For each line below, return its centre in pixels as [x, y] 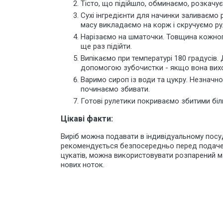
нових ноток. [83, 165]
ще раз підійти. [106, 46]
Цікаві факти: [87, 119]
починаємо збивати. [115, 89]
